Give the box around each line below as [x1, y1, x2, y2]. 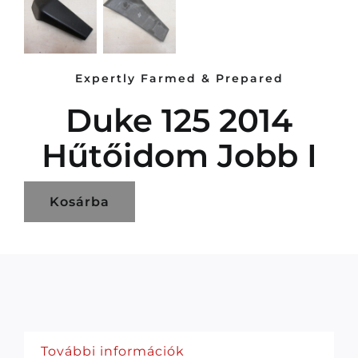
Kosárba [49, 194, 109, 210]
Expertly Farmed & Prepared [74, 71, 284, 86]
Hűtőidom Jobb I [41, 136, 317, 176]
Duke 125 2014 [66, 101, 292, 141]
